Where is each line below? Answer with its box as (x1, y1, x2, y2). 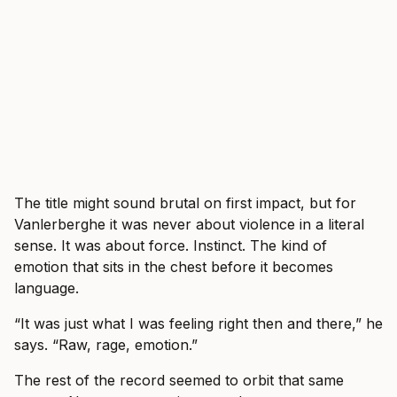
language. (14, 278, 79, 297)
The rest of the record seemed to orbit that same (14, 370, 344, 389)
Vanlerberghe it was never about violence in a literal (14, 214, 364, 233)
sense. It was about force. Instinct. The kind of (14, 236, 327, 254)
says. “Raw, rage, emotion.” (14, 335, 198, 354)
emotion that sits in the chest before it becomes (14, 257, 333, 276)
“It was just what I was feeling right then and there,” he (14, 314, 383, 332)
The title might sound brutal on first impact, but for (14, 193, 356, 212)
